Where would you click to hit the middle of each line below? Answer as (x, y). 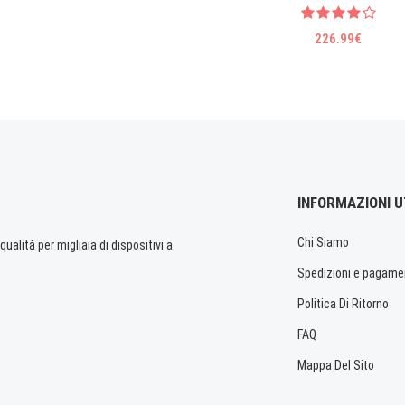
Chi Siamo (323, 243)
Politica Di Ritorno (343, 304)
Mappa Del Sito (336, 366)
